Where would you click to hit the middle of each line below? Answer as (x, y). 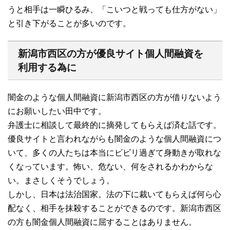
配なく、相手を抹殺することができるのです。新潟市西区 (114, 208)
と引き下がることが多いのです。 (69, 23)
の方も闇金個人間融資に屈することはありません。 (102, 222)
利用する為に (47, 67)
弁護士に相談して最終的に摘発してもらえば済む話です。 (114, 125)
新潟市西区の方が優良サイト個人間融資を (111, 53)
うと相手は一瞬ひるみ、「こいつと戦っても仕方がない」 (114, 9)
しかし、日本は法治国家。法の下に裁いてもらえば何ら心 (114, 194)
